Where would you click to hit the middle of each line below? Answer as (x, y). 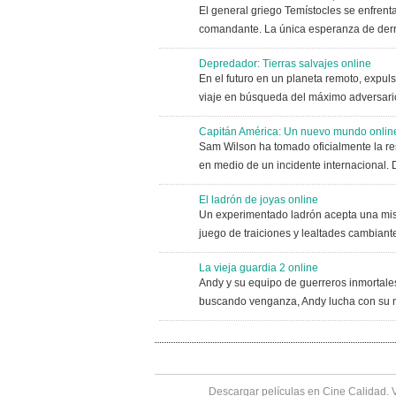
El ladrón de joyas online (258, 200)
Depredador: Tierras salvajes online (285, 64)
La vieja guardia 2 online (258, 268)
